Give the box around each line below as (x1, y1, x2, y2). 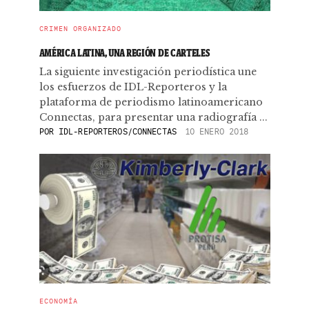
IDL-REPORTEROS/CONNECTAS (53, 126, 177, 137)
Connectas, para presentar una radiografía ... (39, 111, 268, 123)
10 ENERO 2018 (184, 126, 249, 137)
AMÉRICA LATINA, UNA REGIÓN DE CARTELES (39, 46, 210, 59)
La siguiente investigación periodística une (39, 66, 257, 78)
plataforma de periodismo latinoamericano (39, 96, 263, 108)
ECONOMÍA (39, 297, 78, 306)
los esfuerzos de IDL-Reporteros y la (39, 81, 227, 93)
